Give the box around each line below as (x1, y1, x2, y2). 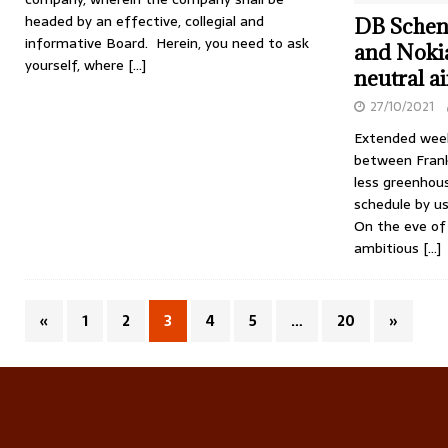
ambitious (353, 236, 423, 259)
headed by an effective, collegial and (25, 10, 264, 33)
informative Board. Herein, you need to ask (25, 32, 309, 55)
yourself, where (25, 54, 128, 77)
